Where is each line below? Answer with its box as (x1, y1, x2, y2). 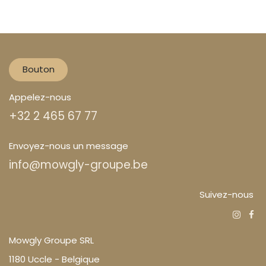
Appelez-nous (9, 90, 71, 103)
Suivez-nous (199, 188, 254, 201)
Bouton (22, 63, 55, 76)
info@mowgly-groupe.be (9, 156, 148, 173)
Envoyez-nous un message (9, 139, 128, 152)
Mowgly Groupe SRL (9, 233, 94, 246)
